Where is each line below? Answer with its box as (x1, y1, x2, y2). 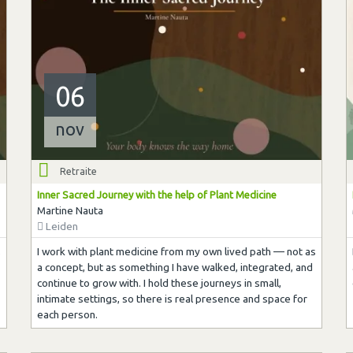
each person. (36, 308, 98, 321)
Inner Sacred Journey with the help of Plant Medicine (36, 188, 277, 200)
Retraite (60, 165, 97, 176)
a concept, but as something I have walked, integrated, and (36, 261, 313, 274)
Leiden (43, 219, 78, 232)
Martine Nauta (36, 203, 103, 217)
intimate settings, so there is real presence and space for (36, 292, 307, 306)
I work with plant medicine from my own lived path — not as (36, 245, 316, 258)
